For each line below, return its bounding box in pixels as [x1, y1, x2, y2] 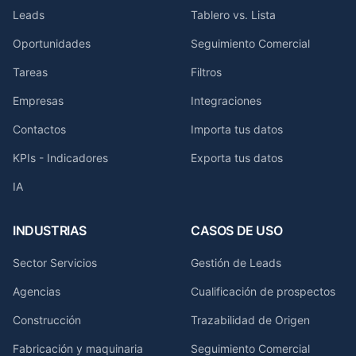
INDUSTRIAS [13, 222, 87, 238]
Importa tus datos [191, 122, 283, 136]
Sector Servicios [13, 256, 97, 269]
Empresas [13, 94, 64, 107]
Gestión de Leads [191, 256, 281, 269]
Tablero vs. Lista [191, 8, 276, 21]
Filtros [191, 65, 222, 79]
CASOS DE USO [191, 222, 283, 238]
